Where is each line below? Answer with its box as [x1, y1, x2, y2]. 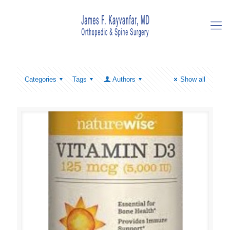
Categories [25, 75, 56, 83]
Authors [112, 75, 136, 83]
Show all [180, 75, 205, 83]
